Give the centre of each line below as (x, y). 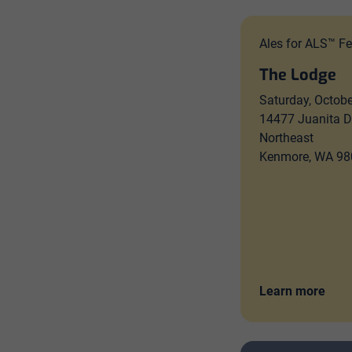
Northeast (287, 138)
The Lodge (298, 75)
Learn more (293, 291)
